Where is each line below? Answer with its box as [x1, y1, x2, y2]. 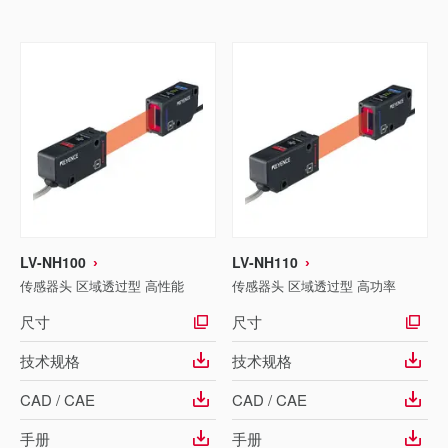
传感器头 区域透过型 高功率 [232, 276, 396, 295]
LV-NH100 [20, 252, 86, 272]
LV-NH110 [232, 252, 298, 272]
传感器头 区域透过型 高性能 [20, 276, 184, 295]
